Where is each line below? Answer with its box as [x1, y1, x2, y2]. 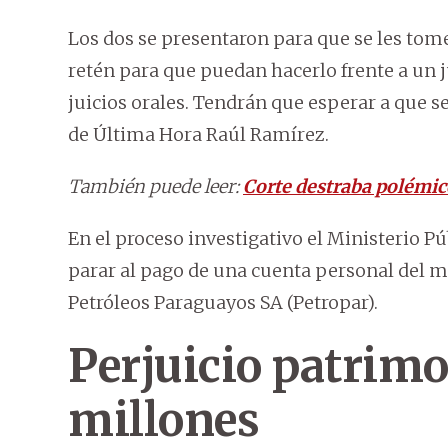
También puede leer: [68, 174, 243, 198]
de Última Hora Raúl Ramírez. [68, 122, 329, 146]
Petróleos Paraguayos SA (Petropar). [68, 290, 378, 314]
